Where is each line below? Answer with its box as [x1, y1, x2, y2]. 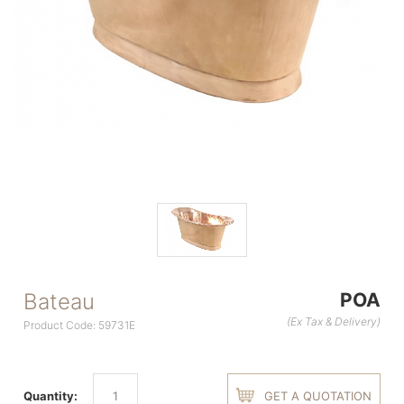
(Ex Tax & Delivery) [286, 315, 381, 328]
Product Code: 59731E [23, 318, 136, 332]
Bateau [23, 289, 96, 315]
